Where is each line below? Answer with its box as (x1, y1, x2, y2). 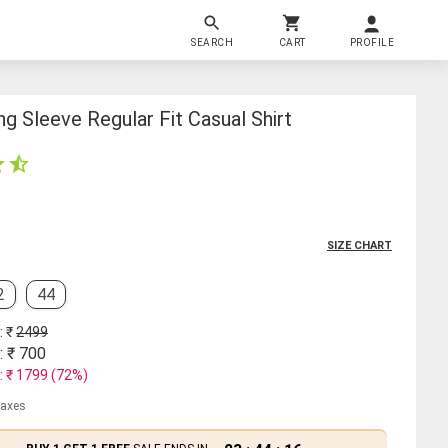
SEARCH (191, 36, 233, 48)
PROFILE (349, 36, 395, 48)
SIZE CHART (327, 238, 392, 252)
